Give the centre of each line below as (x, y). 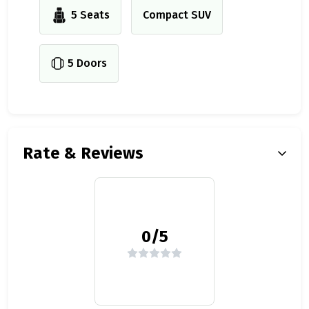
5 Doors (87, 63)
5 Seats (90, 15)
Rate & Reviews (83, 153)
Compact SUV (177, 15)
